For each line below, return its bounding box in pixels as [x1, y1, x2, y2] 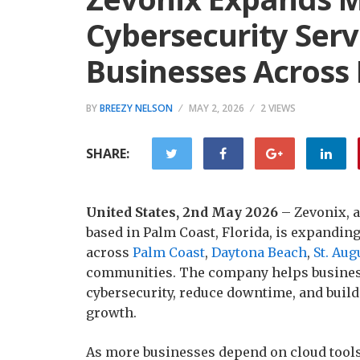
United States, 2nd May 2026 [86, 204, 278, 220]
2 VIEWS [260, 101, 296, 115]
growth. [86, 305, 137, 321]
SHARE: [86, 145, 129, 162]
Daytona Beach [211, 244, 307, 260]
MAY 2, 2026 [189, 101, 244, 115]
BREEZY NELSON [100, 101, 173, 115]
